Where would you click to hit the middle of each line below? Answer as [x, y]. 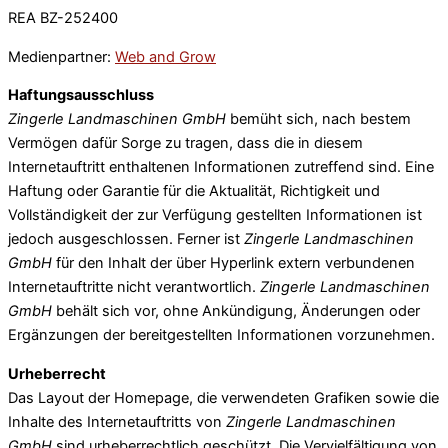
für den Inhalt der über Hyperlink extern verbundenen [233, 263]
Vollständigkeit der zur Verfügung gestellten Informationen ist [215, 215]
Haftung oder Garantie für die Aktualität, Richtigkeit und [194, 191]
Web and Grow [165, 56]
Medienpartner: [61, 56]
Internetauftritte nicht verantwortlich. [134, 287]
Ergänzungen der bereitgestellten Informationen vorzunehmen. [221, 335]
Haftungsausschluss [81, 95]
